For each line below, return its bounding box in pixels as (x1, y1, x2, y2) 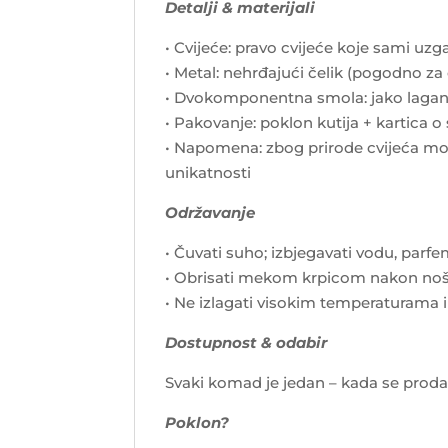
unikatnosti (165, 162, 252, 182)
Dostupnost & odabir (165, 332, 328, 352)
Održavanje (165, 202, 256, 222)
